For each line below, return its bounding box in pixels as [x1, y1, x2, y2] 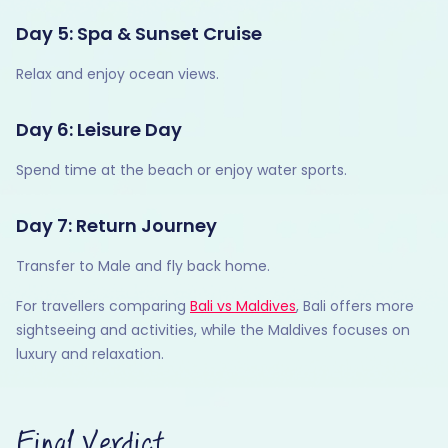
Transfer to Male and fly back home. [16, 255, 270, 276]
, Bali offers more [296, 295, 414, 316]
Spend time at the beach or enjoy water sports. [16, 159, 347, 180]
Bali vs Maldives [190, 295, 296, 316]
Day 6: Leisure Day [16, 116, 182, 142]
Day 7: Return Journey [16, 212, 217, 238]
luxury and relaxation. [16, 343, 164, 364]
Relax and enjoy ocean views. [16, 63, 219, 84]
